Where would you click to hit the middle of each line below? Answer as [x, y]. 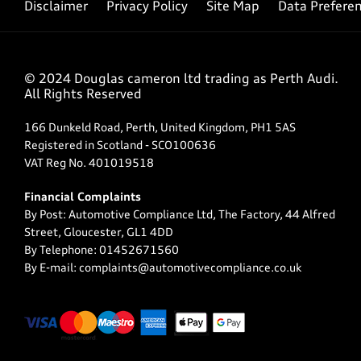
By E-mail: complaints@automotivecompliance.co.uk [163, 268]
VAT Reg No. [55, 163]
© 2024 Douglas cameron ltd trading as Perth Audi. [181, 79]
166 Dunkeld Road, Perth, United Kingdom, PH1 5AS [160, 128]
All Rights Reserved [83, 95]
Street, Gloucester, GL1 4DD [99, 232]
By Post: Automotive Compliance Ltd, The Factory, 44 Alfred [180, 215]
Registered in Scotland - [87, 145]
